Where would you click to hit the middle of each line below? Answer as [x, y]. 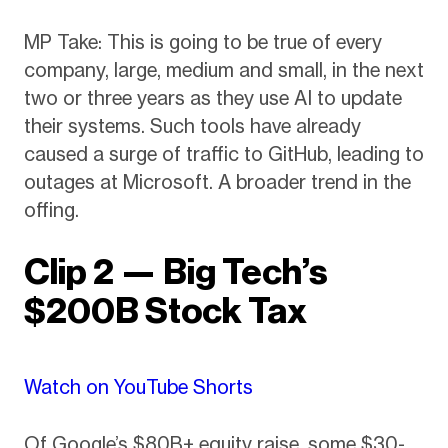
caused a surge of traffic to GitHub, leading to [223, 153]
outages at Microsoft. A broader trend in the [217, 181]
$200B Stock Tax [165, 311]
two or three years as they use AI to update [212, 97]
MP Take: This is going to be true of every [202, 41]
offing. [51, 209]
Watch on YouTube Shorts [138, 387]
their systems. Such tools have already [192, 125]
